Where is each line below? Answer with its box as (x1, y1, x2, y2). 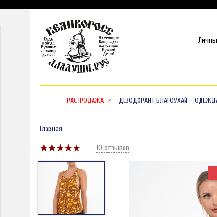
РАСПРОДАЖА (67, 96, 104, 105)
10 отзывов (96, 143, 129, 153)
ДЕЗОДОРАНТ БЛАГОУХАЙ (118, 96, 187, 105)
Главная (40, 124, 62, 133)
